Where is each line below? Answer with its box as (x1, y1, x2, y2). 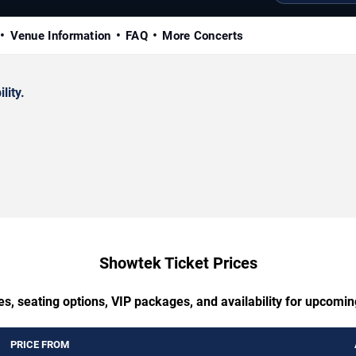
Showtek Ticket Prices (99, 253, 257, 273)
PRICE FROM (10, 338, 69, 350)
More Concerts (162, 28, 244, 43)
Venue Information (10, 28, 111, 43)
